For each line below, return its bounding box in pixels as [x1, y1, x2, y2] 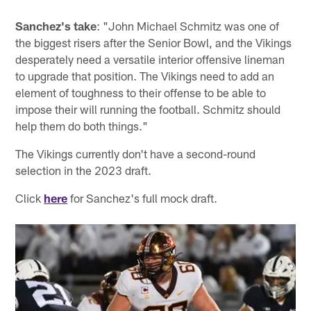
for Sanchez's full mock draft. [67, 190, 218, 205]
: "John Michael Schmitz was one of [96, 18, 280, 33]
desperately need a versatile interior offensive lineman [15, 51, 285, 66]
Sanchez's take [15, 18, 97, 33]
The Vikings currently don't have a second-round [15, 146, 256, 160]
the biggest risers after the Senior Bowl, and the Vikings [15, 35, 292, 49]
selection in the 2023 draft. [15, 162, 152, 177]
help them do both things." [15, 118, 149, 133]
